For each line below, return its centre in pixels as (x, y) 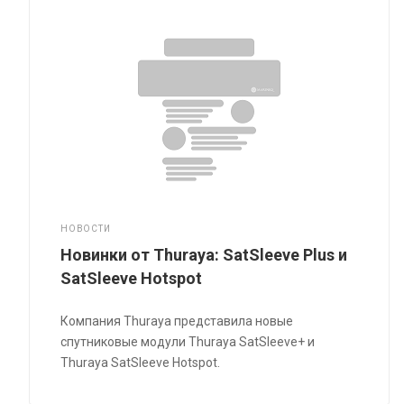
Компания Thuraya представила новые (177, 321)
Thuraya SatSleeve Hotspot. (141, 362)
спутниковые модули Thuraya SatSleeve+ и (188, 341)
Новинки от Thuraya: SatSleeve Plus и (204, 254)
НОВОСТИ (86, 228)
